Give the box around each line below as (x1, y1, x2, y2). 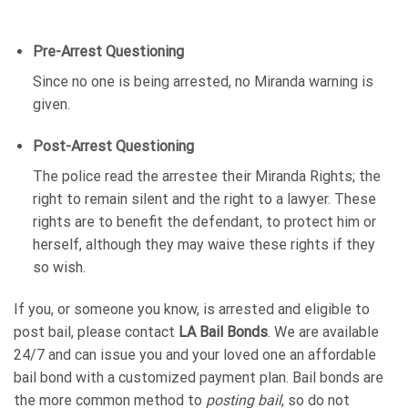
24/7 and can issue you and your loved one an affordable (14, 345, 376, 363)
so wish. (32, 258, 86, 276)
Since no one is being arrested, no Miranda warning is (32, 73, 373, 91)
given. (32, 96, 70, 114)
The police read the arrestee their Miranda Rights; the (32, 167, 381, 185)
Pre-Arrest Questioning (32, 43, 184, 61)
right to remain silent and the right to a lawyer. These (32, 189, 376, 208)
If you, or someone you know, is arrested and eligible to (14, 300, 370, 318)
